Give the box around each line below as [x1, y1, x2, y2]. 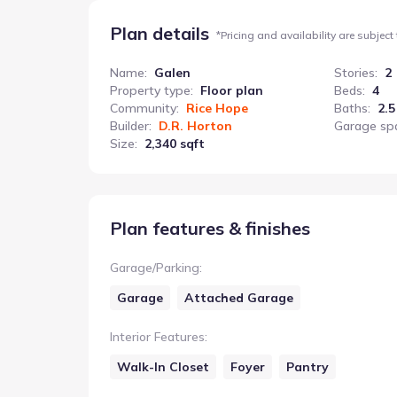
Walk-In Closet [117, 359, 209, 375]
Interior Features [110, 329, 205, 345]
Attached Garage [184, 290, 293, 306]
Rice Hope [186, 100, 248, 116]
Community [110, 100, 176, 116]
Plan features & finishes [110, 217, 310, 239]
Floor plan [200, 82, 263, 98]
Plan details [110, 22, 209, 44]
